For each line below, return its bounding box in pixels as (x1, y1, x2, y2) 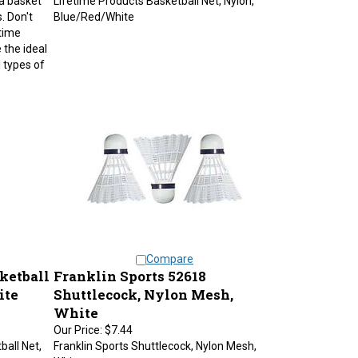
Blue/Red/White (53, 2, 134, 15)
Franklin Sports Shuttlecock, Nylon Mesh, (53, 332, 257, 344)
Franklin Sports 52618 (53, 259, 206, 277)
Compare (146, 245, 193, 257)
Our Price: (53, 316, 102, 328)
